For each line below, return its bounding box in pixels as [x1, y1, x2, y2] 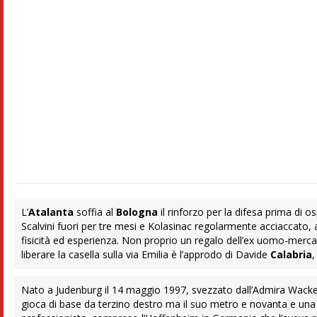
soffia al [74, 205, 117, 219]
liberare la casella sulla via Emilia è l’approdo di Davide [21, 248, 271, 262]
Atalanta [28, 205, 74, 219]
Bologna [116, 205, 158, 219]
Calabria [270, 248, 313, 262]
